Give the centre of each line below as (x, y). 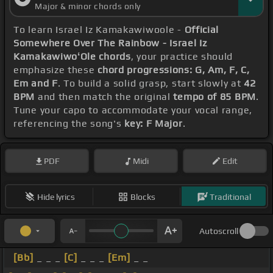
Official (202, 30)
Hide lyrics (56, 197)
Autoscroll (219, 231)
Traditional (230, 197)
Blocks (143, 197)
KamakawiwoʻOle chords (72, 57)
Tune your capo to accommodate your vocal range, (133, 110)
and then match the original (104, 97)
